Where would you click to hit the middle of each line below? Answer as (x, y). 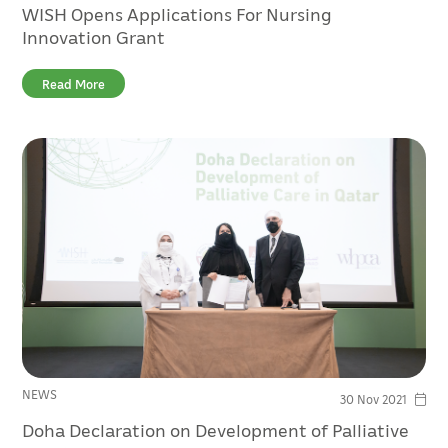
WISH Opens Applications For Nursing (177, 14)
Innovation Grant (94, 37)
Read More (74, 84)
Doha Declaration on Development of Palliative (216, 429)
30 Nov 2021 (373, 399)
